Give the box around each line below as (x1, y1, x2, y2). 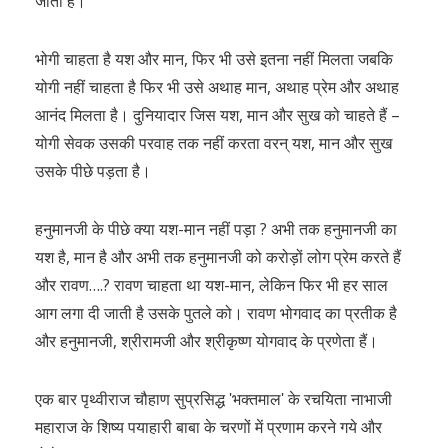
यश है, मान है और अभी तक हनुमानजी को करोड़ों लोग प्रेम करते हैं (35, 246, 401, 268)
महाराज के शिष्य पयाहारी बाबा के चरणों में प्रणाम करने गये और (35, 416, 382, 438)
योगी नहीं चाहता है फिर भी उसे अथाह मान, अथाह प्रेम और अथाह (35, 76, 399, 98)
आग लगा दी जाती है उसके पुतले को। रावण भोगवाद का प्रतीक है (35, 302, 397, 324)
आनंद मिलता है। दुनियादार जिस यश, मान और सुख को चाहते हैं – (35, 104, 400, 126)
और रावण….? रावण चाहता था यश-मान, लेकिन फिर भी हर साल (35, 274, 388, 296)
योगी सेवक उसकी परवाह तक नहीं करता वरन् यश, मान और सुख (35, 132, 392, 154)
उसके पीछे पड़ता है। (35, 160, 151, 182)
